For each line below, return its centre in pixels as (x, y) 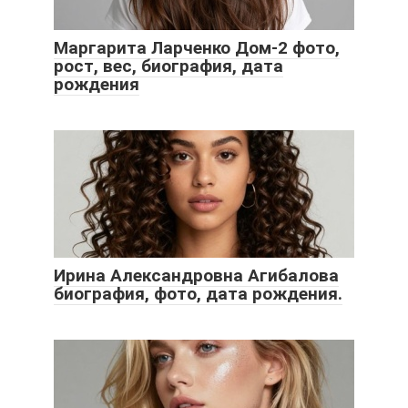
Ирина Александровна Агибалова (196, 276)
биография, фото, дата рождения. (198, 294)
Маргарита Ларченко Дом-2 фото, (197, 48)
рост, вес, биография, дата (168, 66)
